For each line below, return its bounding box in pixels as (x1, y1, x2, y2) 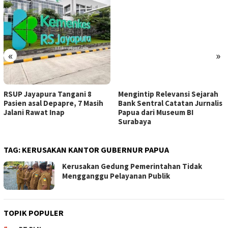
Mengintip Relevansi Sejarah (118, 89, 218, 99)
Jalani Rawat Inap (4, 107, 65, 118)
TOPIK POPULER (4, 208, 64, 218)
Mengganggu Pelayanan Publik (62, 171, 170, 181)
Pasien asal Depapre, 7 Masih (4, 98, 103, 108)
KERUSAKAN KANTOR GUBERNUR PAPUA (22, 145, 169, 155)
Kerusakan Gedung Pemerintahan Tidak (62, 161, 202, 172)
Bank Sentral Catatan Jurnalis (118, 98, 222, 108)
